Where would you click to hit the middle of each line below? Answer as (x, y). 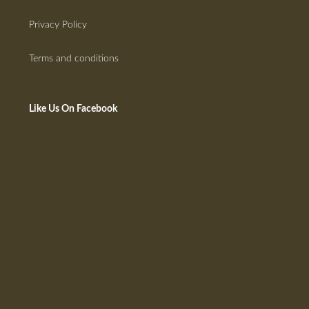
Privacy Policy (58, 24)
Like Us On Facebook (73, 109)
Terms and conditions (74, 58)
